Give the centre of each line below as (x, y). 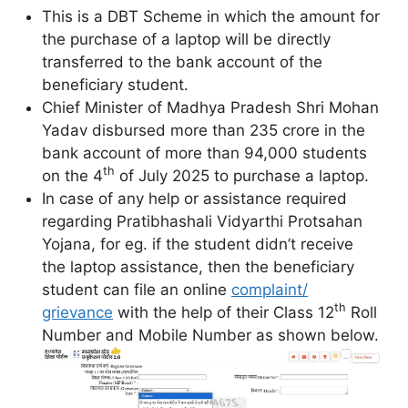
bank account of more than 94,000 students (204, 153)
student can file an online (137, 290)
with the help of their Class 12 (224, 313)
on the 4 (72, 176)
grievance (77, 313)
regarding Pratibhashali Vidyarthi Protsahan (202, 222)
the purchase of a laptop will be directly (186, 40)
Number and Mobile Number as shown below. (210, 336)
